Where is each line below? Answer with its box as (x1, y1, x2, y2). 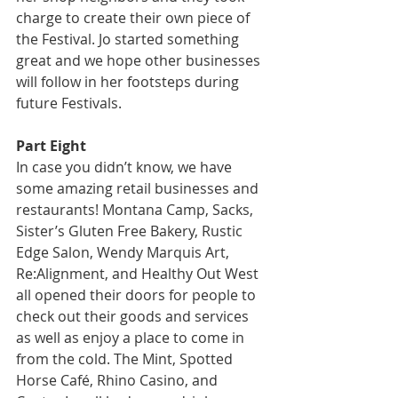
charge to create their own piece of (16, 8, 253, 28)
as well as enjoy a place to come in (16, 328, 248, 347)
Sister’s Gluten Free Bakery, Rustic (16, 221, 246, 241)
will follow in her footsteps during (16, 72, 243, 92)
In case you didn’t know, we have (16, 157, 235, 177)
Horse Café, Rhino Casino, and (16, 370, 221, 390)
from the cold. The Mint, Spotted (16, 349, 236, 369)
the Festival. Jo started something (16, 29, 243, 49)
